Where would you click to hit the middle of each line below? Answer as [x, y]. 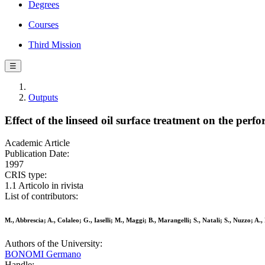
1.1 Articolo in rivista [44, 186]
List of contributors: [41, 196]
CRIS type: [26, 175]
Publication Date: [37, 154]
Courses [43, 25]
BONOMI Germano [43, 254]
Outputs [43, 97]
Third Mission [55, 45]
